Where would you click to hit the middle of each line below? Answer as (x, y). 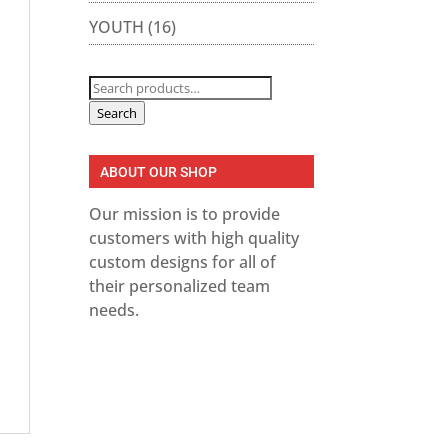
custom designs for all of (183, 261)
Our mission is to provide (185, 213)
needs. (114, 309)
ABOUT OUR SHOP (159, 171)
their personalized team (180, 285)
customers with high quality (194, 237)
